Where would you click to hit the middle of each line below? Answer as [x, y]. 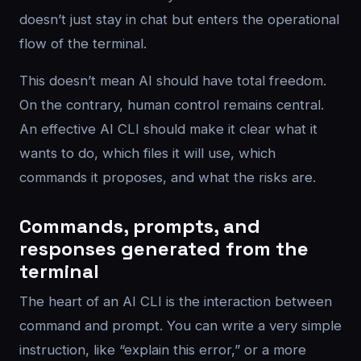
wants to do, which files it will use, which [147, 153]
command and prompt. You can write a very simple [180, 326]
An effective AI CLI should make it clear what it [168, 129]
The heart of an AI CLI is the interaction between [176, 301]
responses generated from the [164, 249]
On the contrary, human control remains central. [172, 105]
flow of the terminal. [83, 44]
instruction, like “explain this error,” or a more [163, 350]
